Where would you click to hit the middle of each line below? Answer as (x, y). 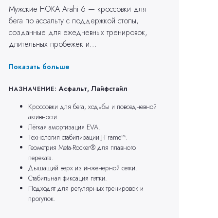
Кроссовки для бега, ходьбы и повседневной (93, 106)
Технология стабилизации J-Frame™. (78, 137)
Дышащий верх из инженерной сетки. (83, 168)
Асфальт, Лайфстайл (93, 88)
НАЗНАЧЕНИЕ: (34, 89)
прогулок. (42, 198)
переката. (41, 157)
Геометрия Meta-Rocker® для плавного (82, 147)
